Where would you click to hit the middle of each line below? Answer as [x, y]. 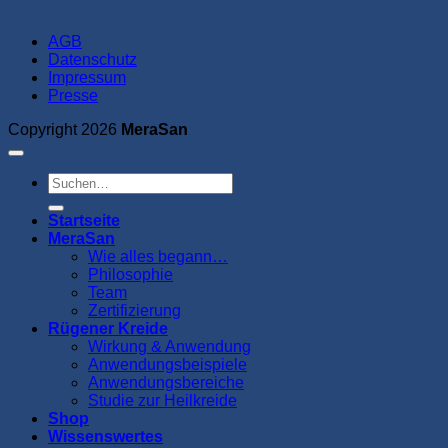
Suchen [74, 180]
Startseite [84, 220]
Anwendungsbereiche [166, 382]
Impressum [87, 77]
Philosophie [130, 274]
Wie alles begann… [158, 256]
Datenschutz [92, 59]
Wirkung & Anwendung [169, 346]
